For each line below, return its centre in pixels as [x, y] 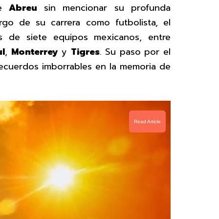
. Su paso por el [135, 52]
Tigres [85, 52]
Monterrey [34, 52]
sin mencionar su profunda [104, 8]
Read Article [147, 121]
